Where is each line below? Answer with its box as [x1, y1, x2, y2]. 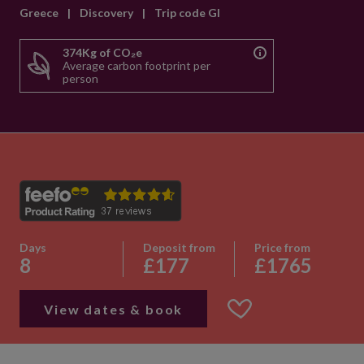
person [63, 71, 98, 85]
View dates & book [44, 301, 184, 317]
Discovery [80, 6, 136, 19]
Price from [253, 240, 310, 254]
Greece [19, 6, 61, 19]
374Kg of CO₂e [63, 45, 142, 59]
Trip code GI [154, 6, 220, 19]
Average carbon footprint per [63, 58, 210, 72]
